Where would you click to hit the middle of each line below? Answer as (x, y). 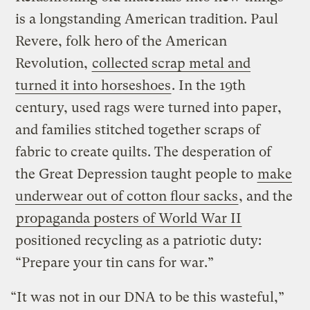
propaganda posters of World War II (129, 219)
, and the (266, 197)
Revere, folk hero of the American (121, 42)
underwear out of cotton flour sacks (127, 197)
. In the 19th (209, 86)
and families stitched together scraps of (138, 130)
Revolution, (54, 64)
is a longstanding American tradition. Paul (147, 19)
